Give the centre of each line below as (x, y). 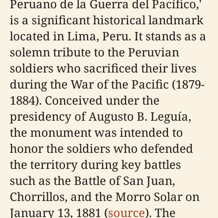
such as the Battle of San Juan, (92, 180)
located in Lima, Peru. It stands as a (108, 36)
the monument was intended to (96, 132)
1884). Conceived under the (85, 100)
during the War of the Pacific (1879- (107, 84)
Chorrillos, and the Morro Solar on (105, 196)
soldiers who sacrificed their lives (103, 68)
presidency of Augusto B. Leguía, (100, 116)
